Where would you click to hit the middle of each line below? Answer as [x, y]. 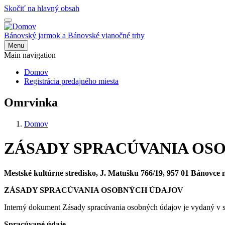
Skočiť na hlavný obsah [42, 8]
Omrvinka [31, 102]
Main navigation [30, 55]
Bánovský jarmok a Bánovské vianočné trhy [74, 35]
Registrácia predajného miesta [71, 81]
